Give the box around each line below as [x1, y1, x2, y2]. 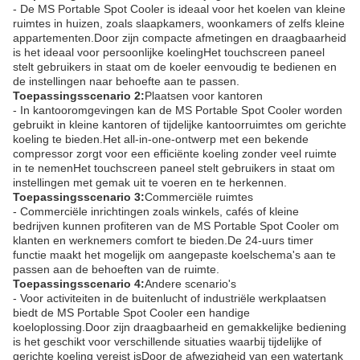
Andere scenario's [145, 277, 236, 290]
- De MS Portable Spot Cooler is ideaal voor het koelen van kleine [13, 2, 346, 15]
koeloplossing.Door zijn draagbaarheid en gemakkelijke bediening [13, 321, 346, 333]
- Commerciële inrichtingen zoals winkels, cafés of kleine [13, 205, 299, 218]
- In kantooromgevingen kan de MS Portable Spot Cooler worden [13, 104, 342, 117]
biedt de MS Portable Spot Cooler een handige [13, 306, 250, 319]
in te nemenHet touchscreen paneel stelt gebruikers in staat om [13, 162, 335, 174]
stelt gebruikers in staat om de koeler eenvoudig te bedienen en [13, 60, 337, 73]
